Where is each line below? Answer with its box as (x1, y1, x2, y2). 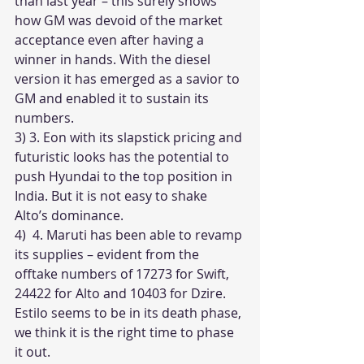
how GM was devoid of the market (15, 11, 226, 29)
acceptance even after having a (15, 31, 207, 49)
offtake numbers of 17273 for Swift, (15, 265, 232, 283)
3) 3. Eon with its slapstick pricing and (15, 128, 245, 146)
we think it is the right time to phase (15, 323, 237, 341)
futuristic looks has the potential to (15, 148, 232, 166)
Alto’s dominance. (15, 206, 127, 224)
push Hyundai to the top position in (15, 167, 236, 185)
